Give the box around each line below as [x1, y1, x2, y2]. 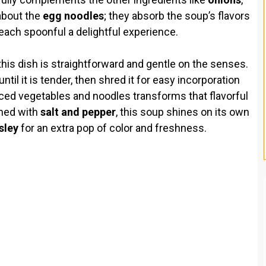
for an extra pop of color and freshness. [18, 121, 207, 134]
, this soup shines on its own [116, 105, 249, 118]
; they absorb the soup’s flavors [104, 9, 250, 22]
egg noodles [43, 9, 104, 22]
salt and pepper [40, 105, 116, 118]
